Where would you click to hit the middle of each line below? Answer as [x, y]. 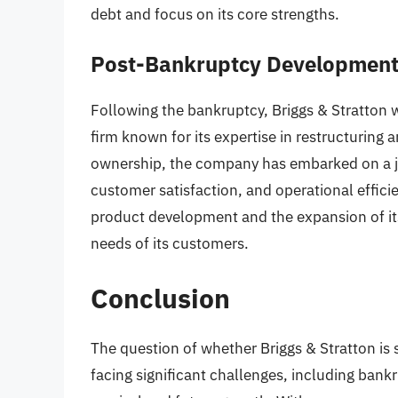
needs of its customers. [170, 244]
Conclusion [160, 298]
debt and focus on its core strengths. [215, 14]
